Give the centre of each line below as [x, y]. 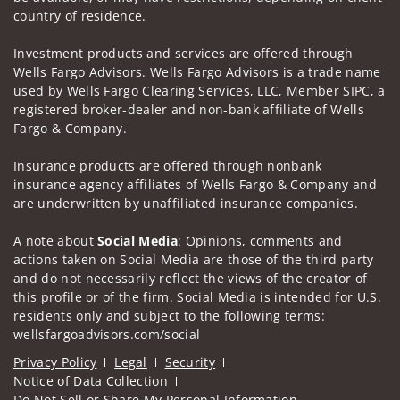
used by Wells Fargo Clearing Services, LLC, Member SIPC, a [200, 90]
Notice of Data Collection [91, 381]
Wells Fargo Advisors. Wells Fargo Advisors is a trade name [197, 71]
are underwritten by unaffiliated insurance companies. [186, 203]
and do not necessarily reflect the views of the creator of [191, 278]
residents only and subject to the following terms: [170, 315]
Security [190, 362]
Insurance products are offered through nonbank [168, 165]
